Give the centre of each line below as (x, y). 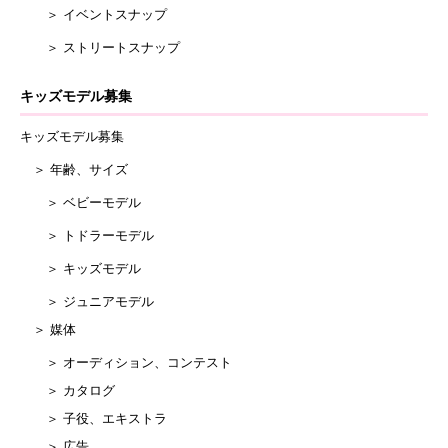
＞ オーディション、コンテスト (126, 362)
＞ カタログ (67, 390)
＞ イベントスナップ (93, 14)
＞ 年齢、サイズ (74, 169)
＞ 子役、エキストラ (93, 418)
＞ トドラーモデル (87, 235)
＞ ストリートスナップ (100, 47)
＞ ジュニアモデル (87, 301)
